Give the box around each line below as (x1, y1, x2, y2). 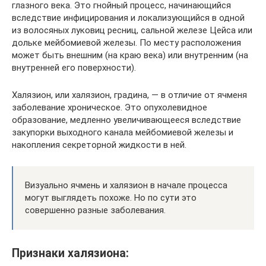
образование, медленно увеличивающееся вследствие (12, 114, 241, 125)
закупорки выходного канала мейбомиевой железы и (12, 126, 233, 138)
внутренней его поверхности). (12, 62, 136, 73)
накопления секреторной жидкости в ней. (12, 139, 186, 150)
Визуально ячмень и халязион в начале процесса (25, 179, 227, 191)
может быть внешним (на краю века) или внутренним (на (12, 49, 248, 61)
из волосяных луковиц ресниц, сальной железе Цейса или (12, 24, 252, 36)
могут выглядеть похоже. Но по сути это (25, 192, 197, 203)
